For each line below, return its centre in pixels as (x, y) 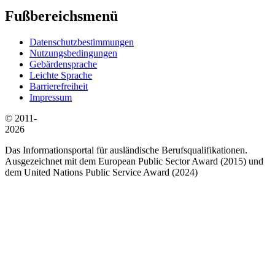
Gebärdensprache (63, 64)
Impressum (51, 97)
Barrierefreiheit (59, 86)
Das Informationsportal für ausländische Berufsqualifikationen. (126, 150)
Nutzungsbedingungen (73, 53)
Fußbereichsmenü (61, 16)
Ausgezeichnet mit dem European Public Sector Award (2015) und (134, 161)
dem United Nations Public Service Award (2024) (101, 172)
